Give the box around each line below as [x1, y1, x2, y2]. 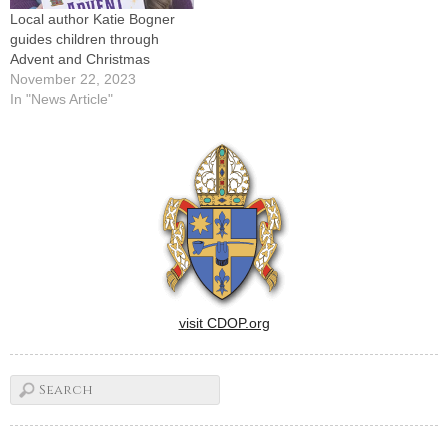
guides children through [10, 30, 159, 47]
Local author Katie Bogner [10, 10, 175, 27]
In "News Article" [10, 90, 113, 107]
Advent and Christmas [10, 50, 150, 67]
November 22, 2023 [10, 70, 136, 87]
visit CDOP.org [178, 314, 270, 331]
